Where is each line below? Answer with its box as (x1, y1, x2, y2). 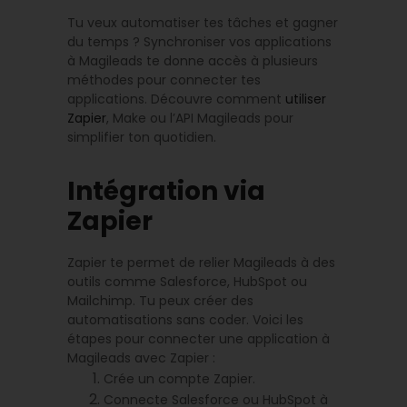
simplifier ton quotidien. (67, 127, 216, 146)
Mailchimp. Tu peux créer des (67, 291, 253, 310)
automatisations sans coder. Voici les (67, 310, 303, 329)
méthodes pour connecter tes (67, 70, 261, 89)
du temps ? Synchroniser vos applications (67, 32, 332, 51)
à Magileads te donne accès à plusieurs (67, 51, 318, 70)
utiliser (285, 89, 326, 108)
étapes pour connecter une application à (67, 329, 330, 348)
